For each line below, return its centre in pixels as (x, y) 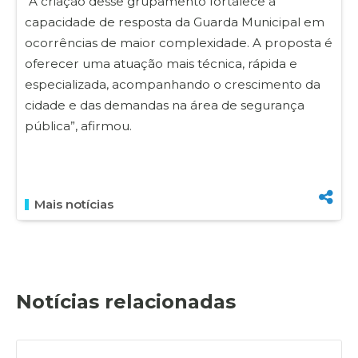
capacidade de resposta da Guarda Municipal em (175, 22)
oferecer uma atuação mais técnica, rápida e (161, 63)
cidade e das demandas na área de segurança (165, 105)
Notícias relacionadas (126, 301)
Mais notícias (74, 204)
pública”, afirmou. (78, 125)
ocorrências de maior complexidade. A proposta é (179, 42)
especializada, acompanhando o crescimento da (173, 84)
